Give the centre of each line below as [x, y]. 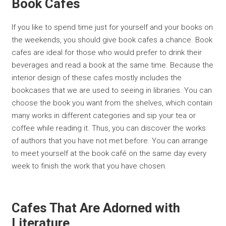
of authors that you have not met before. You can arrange [110, 141]
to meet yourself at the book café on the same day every [109, 154]
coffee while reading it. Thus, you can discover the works [109, 128]
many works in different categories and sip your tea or [104, 116]
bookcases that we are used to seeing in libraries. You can [112, 91]
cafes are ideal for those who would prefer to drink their [107, 53]
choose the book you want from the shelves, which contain [112, 103]
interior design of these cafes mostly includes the [97, 78]
